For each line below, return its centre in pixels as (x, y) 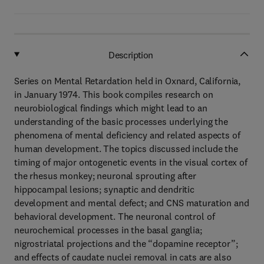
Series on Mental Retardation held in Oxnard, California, (128, 81)
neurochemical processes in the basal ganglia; (108, 230)
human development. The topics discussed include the (126, 148)
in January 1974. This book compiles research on (114, 94)
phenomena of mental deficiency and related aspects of (127, 135)
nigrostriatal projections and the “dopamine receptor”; (126, 243)
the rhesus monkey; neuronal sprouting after (105, 176)
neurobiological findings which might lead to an (111, 108)
